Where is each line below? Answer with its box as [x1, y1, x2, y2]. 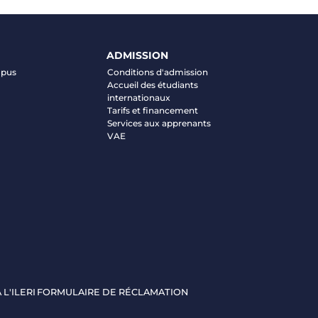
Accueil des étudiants [106, 79, 198, 91]
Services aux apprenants [106, 118, 211, 129]
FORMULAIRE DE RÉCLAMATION [37, 287, 188, 298]
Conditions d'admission [106, 67, 208, 78]
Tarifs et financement [106, 105, 198, 116]
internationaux [106, 92, 170, 104]
